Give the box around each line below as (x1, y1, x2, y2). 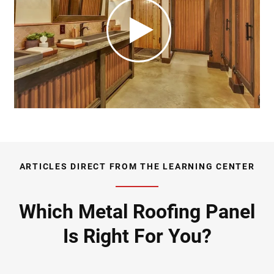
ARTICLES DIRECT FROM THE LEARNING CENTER (19, 161, 255, 172)
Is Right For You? (62, 224, 212, 248)
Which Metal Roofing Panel (19, 200, 255, 224)
